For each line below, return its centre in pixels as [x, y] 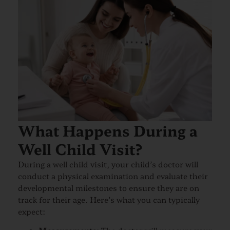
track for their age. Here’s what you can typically [109, 199]
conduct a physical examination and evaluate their [113, 176]
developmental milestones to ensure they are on [109, 187]
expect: [32, 211]
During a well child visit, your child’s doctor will [108, 164]
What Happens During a [108, 130]
